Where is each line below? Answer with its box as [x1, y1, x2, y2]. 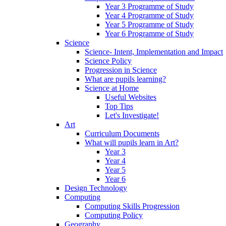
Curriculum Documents [85, 129, 159, 138]
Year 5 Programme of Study [105, 20, 194, 29]
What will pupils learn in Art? [85, 138, 179, 147]
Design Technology [65, 184, 127, 193]
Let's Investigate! [105, 111, 159, 120]
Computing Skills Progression [85, 202, 180, 211]
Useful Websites [105, 93, 156, 102]
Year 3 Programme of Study [105, 2, 194, 11]
